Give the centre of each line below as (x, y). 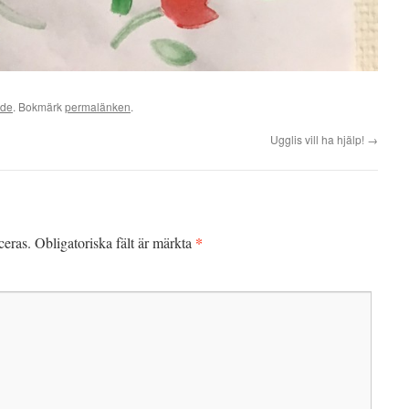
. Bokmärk (39, 107)
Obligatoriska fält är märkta (115, 243)
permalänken (98, 107)
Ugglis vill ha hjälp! (319, 140)
